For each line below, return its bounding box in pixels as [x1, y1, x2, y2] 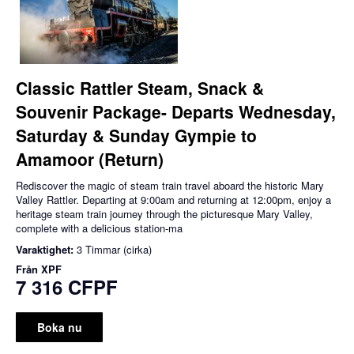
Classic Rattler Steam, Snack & [16, 76, 264, 100]
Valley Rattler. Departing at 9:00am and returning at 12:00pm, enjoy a [16, 192, 331, 208]
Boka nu [36, 319, 82, 336]
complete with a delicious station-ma [16, 220, 183, 236]
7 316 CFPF [16, 273, 118, 301]
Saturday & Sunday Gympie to [16, 123, 257, 148]
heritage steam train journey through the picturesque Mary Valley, [16, 206, 313, 222]
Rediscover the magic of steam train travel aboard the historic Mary [16, 178, 324, 194]
